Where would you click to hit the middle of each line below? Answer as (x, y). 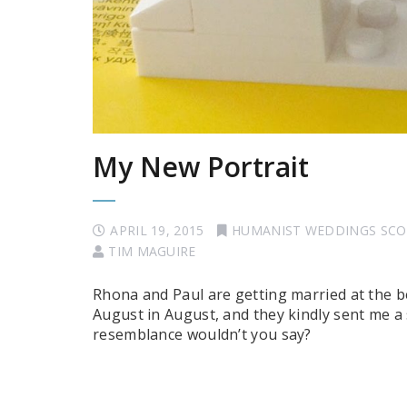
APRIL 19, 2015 (157, 230)
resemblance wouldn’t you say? (202, 334)
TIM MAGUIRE (152, 251)
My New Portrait (201, 166)
